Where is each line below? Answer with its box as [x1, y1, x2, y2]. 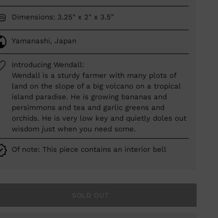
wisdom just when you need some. [11, 125, 136, 134]
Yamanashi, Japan [11, 36, 76, 46]
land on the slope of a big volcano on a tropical [11, 82, 181, 91]
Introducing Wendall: [11, 60, 84, 70]
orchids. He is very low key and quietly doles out [11, 114, 186, 123]
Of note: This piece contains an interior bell [11, 145, 166, 154]
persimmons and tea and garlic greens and [11, 103, 164, 112]
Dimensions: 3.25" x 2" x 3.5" [11, 13, 114, 22]
